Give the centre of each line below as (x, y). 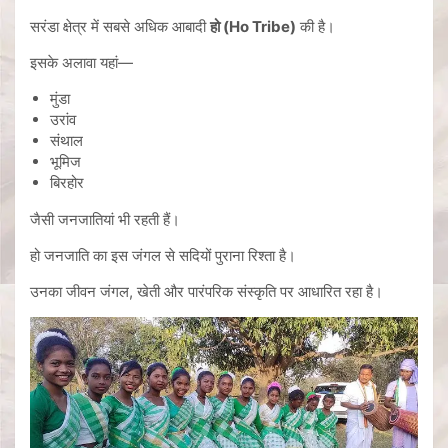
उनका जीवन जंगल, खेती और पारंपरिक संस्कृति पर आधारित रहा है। (206, 291)
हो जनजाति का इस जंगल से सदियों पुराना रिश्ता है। (163, 255)
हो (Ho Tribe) (253, 26)
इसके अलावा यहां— (81, 62)
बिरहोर (67, 182)
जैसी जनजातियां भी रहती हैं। (105, 219)
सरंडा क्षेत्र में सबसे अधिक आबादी (120, 26)
